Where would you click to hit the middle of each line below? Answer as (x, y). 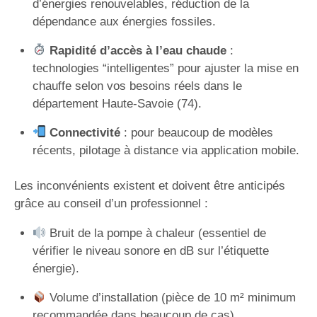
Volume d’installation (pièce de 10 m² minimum (171, 298)
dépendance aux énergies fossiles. (124, 21)
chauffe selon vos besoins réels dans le (137, 86)
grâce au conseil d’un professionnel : (111, 203)
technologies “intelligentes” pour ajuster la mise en (165, 68)
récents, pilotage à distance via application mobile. (166, 150)
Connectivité (85, 132)
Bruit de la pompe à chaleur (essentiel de (156, 233)
